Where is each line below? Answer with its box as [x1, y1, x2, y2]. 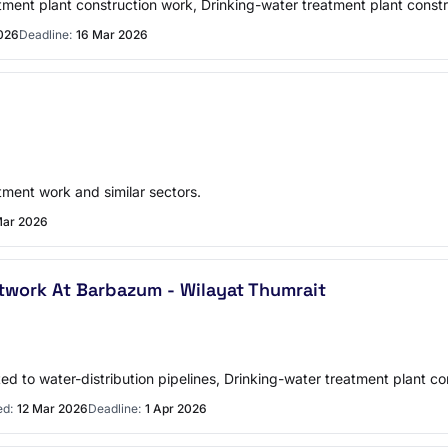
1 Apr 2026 [145, 401, 207, 416]
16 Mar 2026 [76, 27, 148, 42]
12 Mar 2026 [17, 401, 88, 416]
